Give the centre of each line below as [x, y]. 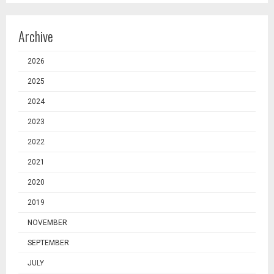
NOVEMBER [47, 223]
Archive [36, 36]
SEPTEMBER [48, 243]
